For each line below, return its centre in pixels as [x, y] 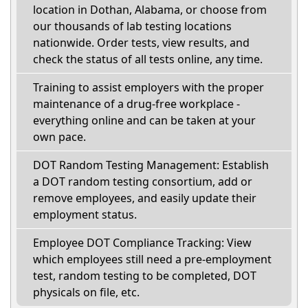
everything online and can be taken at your [144, 120]
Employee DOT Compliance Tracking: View [142, 242]
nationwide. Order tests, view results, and [141, 42]
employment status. [85, 214]
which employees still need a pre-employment [152, 259]
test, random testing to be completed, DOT [145, 275]
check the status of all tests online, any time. [148, 59]
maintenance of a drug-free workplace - [136, 103]
